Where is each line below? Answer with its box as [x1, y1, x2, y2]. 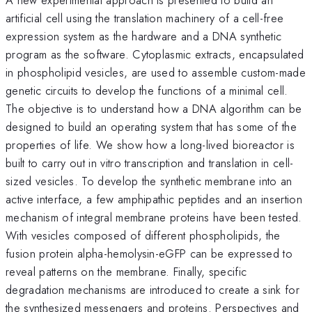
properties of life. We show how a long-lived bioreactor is [6, 136, 295, 153]
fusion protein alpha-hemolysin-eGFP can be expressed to [6, 244, 293, 262]
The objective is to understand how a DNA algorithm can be [6, 100, 302, 117]
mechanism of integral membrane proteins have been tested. [6, 208, 302, 226]
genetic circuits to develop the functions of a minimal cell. [6, 81, 288, 99]
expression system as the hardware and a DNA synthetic [6, 27, 282, 45]
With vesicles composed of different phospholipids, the [6, 226, 281, 244]
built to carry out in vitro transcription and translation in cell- [6, 154, 294, 171]
